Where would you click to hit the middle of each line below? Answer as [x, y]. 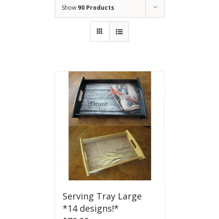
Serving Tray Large [102, 196]
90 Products [96, 8]
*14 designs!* [90, 208]
